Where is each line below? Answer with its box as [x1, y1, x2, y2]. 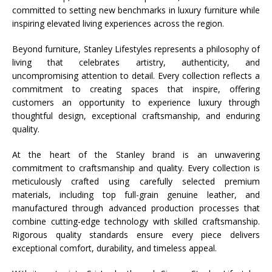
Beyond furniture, [12, 43, 84, 55]
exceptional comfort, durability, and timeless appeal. [12, 242, 217, 254]
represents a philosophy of [151, 43, 260, 55]
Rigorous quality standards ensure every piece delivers [12, 229, 260, 240]
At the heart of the [12, 149, 116, 160]
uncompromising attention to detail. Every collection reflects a [12, 70, 260, 81]
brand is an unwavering [144, 149, 260, 160]
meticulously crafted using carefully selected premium [12, 175, 260, 187]
